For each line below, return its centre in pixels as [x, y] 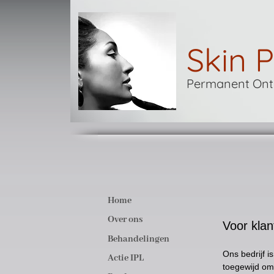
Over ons [125, 220]
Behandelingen [139, 239]
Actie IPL [126, 258]
